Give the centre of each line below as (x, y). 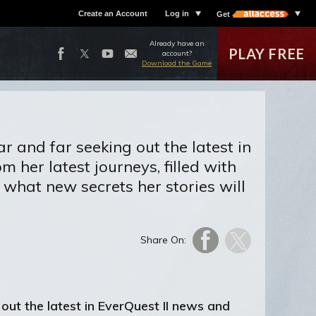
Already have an (177, 43)
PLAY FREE (267, 54)
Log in (177, 13)
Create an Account (113, 13)
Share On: (163, 240)
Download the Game (177, 63)
